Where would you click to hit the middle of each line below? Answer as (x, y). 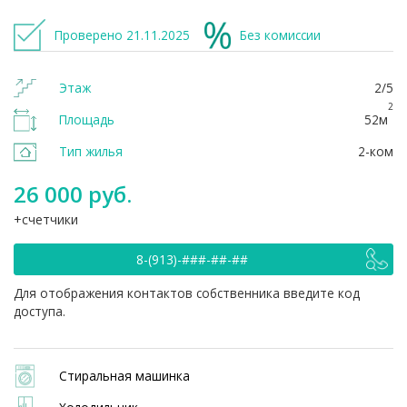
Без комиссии (280, 35)
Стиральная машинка (124, 376)
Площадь (87, 119)
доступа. (40, 311)
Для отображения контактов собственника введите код (187, 293)
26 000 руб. (73, 194)
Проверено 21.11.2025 (122, 35)
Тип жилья (91, 151)
